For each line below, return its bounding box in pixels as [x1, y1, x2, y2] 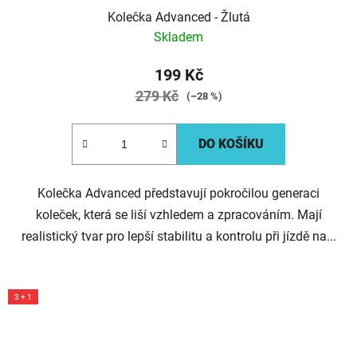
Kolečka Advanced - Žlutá [107, 10, 250, 25]
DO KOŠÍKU [198, 136, 264, 152]
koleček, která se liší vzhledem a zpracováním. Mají [35, 207, 322, 223]
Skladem [154, 29, 203, 45]
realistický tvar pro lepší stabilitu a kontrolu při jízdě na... [21, 229, 336, 245]
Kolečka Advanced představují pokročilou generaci [37, 186, 320, 202]
